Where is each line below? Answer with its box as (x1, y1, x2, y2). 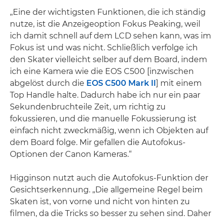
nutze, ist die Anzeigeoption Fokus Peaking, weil (10, 19, 200, 29)
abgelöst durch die (10, 78, 86, 88)
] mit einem (156, 78, 202, 88)
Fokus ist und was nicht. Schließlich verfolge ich (10, 43, 198, 53)
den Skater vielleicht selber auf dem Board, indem (10, 55, 207, 65)
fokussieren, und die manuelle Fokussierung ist (10, 114, 197, 124)
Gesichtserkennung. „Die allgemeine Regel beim (10, 185, 203, 195)
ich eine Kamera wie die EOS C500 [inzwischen (10, 67, 194, 76)
